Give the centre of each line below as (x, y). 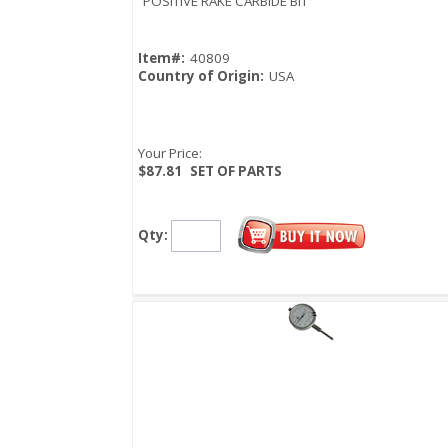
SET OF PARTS (236, 171)
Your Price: (170, 153)
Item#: (161, 58)
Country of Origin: (201, 76)
